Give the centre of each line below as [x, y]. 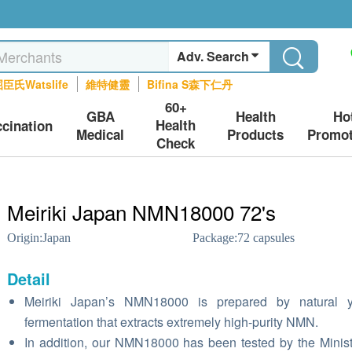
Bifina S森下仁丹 [190, 84]
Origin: [25, 238]
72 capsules [266, 238]
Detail [29, 279]
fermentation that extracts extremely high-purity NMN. [171, 322]
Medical [101, 134]
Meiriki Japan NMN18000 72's [141, 212]
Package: [214, 238]
